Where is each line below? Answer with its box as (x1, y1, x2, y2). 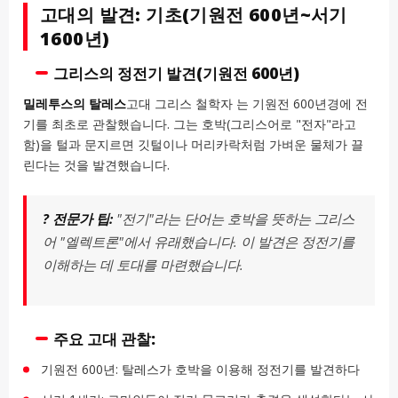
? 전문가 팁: (43, 209, 113, 228)
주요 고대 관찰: (53, 328, 155, 349)
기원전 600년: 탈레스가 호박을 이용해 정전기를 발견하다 (41, 360, 360, 378)
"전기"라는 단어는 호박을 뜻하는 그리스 (113, 209, 354, 228)
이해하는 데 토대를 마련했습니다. (43, 255, 243, 275)
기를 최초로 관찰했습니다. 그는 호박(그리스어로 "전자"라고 (23, 115, 356, 132)
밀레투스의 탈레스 (23, 94, 126, 112)
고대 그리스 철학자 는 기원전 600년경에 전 (126, 94, 368, 112)
